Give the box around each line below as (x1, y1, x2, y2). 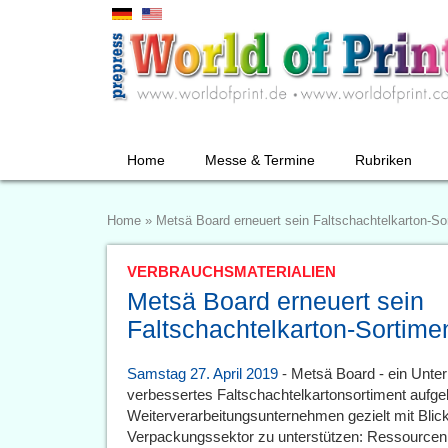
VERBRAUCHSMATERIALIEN (127, 263, 336, 280)
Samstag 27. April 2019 (127, 365, 278, 382)
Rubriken (355, 152, 412, 168)
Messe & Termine (205, 152, 315, 168)
